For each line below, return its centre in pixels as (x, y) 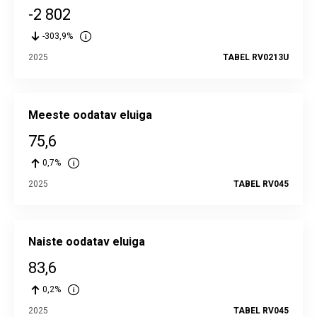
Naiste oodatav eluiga (87, 242)
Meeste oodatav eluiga (90, 115)
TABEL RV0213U (256, 57)
